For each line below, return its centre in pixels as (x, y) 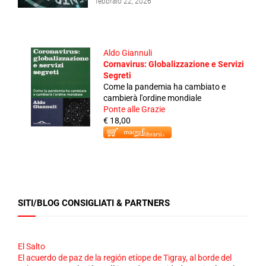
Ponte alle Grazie (134, 110)
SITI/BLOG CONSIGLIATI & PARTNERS (94, 203)
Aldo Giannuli (128, 53)
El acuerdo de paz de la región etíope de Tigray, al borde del (125, 258)
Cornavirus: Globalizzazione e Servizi (174, 64)
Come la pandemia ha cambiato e (164, 87)
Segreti (117, 76)
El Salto (31, 247)
